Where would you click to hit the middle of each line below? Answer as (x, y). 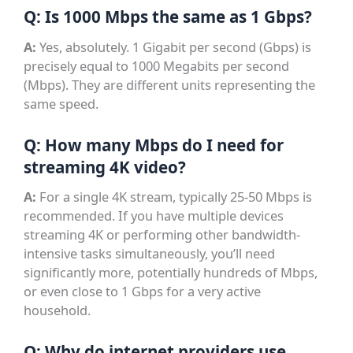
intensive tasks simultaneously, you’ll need (150, 254)
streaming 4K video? (105, 167)
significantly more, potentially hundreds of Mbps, (171, 273)
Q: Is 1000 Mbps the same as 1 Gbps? (168, 17)
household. (58, 310)
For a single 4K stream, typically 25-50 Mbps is (175, 197)
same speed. (61, 103)
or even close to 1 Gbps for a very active (143, 292)
